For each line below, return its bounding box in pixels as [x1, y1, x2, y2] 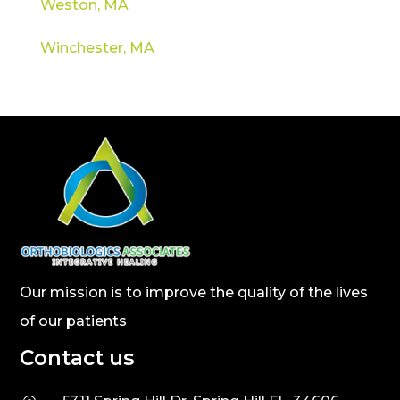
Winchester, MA [39, 38, 154, 56]
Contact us [20, 345, 135, 371]
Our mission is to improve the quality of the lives [20, 283, 369, 301]
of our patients [20, 312, 128, 329]
